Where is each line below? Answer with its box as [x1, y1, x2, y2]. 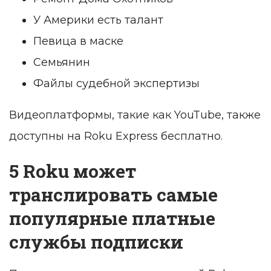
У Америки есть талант [33, 13, 163, 27]
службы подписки [9, 230, 183, 254]
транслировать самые [9, 183, 218, 207]
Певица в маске [33, 34, 123, 48]
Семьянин [33, 56, 90, 70]
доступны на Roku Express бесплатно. [9, 129, 223, 143]
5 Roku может [9, 159, 136, 183]
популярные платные [9, 206, 215, 230]
